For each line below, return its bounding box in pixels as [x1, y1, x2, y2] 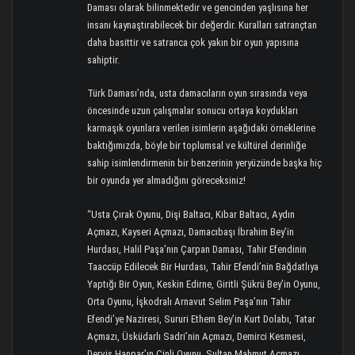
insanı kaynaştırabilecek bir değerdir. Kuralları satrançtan [87, 19, 318, 32]
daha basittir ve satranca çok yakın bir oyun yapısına [87, 36, 300, 49]
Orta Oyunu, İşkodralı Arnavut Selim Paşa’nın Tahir [87, 295, 292, 307]
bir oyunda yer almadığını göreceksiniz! [87, 174, 246, 187]
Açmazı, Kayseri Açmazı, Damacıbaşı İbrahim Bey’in [87, 225, 295, 238]
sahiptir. [87, 54, 120, 67]
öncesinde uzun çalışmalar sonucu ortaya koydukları [87, 105, 299, 117]
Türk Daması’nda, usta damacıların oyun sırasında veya [87, 87, 308, 100]
